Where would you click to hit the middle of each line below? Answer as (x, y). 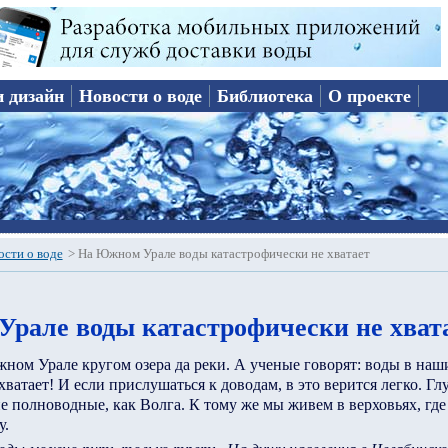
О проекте (370, 96)
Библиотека (265, 96)
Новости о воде (141, 96)
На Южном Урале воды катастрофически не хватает (223, 254)
